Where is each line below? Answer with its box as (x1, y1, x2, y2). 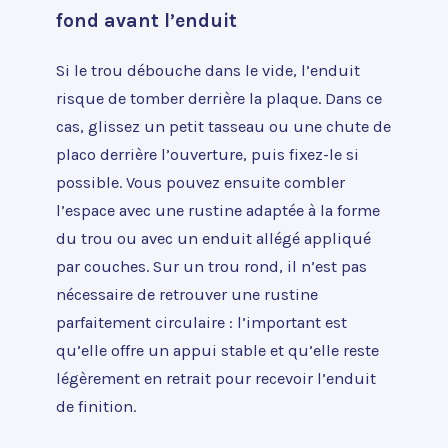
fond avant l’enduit (56, 8, 237, 32)
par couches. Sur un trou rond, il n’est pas (56, 256, 367, 276)
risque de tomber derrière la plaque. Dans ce (56, 88, 382, 108)
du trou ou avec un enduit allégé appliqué (56, 228, 371, 248)
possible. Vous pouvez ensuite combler (56, 172, 345, 192)
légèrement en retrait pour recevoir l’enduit (56, 368, 376, 388)
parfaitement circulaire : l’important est (56, 312, 347, 332)
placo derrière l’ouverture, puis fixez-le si (56, 144, 359, 164)
